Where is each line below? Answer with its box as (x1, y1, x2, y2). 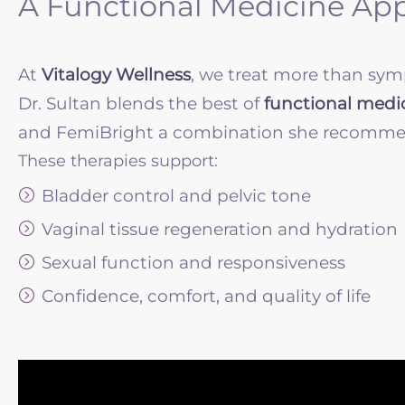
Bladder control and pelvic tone (42, 185, 311, 207)
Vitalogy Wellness (42, 64, 191, 86)
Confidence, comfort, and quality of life (42, 286, 371, 307)
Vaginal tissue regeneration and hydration (42, 219, 398, 240)
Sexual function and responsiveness (42, 252, 345, 274)
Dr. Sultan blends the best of (18, 93, 264, 115)
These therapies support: (18, 151, 218, 172)
